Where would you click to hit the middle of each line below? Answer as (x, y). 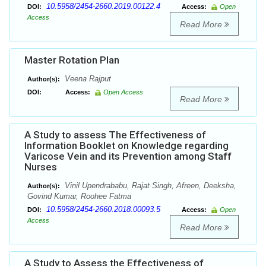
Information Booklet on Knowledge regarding (126, 146)
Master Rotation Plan (72, 60)
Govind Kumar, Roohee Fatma (79, 197)
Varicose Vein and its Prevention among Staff (128, 156)
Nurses (41, 167)
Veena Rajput (87, 79)
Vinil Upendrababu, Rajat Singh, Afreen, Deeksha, (149, 186)
